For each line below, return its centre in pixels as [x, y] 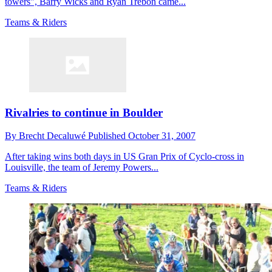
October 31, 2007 [162, 136]
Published [108, 136]
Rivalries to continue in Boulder [84, 112]
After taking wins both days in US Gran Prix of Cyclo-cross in [124, 157]
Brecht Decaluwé [53, 136]
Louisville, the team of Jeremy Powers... [82, 168]
